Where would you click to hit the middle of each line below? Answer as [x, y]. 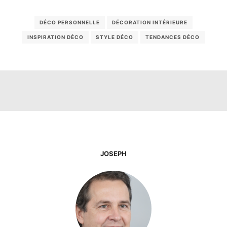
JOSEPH [113, 154]
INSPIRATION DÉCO [55, 37]
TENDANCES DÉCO [173, 37]
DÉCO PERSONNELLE [70, 23]
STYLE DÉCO [115, 37]
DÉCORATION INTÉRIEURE [150, 23]
